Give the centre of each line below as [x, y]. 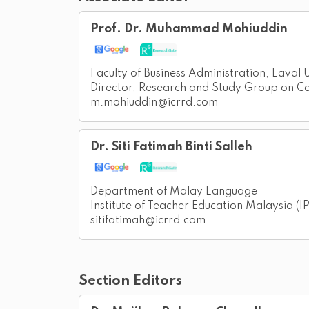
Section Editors [130, 282]
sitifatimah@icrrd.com [148, 221]
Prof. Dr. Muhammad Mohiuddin [189, 29]
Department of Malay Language [174, 192]
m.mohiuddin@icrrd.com [154, 103]
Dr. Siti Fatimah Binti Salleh [171, 147]
